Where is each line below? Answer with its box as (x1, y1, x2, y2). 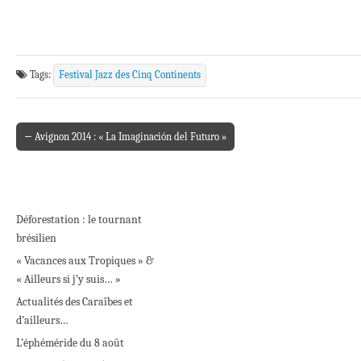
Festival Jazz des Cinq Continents (59, 68, 201, 81)
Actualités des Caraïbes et (16, 294, 133, 309)
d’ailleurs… (16, 313, 68, 327)
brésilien (16, 230, 56, 245)
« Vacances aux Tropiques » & (16, 253, 154, 268)
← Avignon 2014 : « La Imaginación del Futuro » (24, 130, 226, 143)
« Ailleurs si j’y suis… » (16, 272, 121, 286)
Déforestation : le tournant (16, 212, 142, 226)
